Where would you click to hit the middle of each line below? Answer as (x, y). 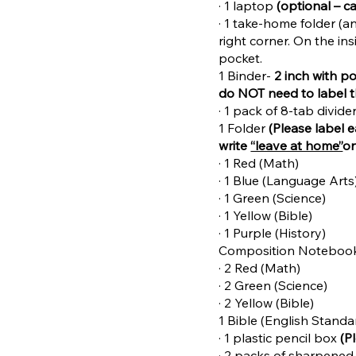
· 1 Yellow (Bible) (266, 215)
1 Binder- (247, 75)
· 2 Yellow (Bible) (267, 302)
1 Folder (244, 128)
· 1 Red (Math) (259, 163)
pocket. (241, 58)
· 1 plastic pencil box (280, 337)
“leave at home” (297, 145)
